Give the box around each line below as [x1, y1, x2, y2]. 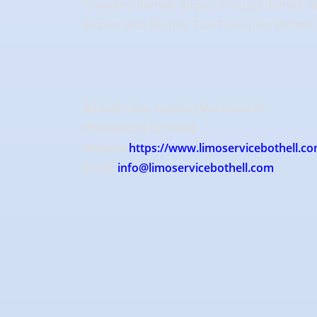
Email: [83, 160, 117, 176]
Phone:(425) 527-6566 [83, 120, 197, 137]
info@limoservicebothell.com [117, 160, 274, 176]
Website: [83, 140, 129, 156]
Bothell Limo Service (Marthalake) [83, 100, 264, 117]
